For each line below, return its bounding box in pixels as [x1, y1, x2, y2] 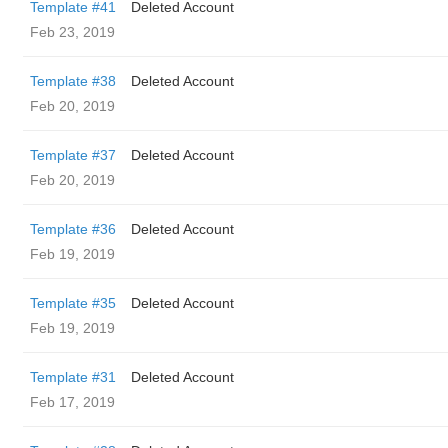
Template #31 [30, 369, 116, 385]
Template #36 [30, 221, 116, 237]
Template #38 [30, 73, 116, 89]
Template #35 [30, 295, 116, 311]
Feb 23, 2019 [30, 24, 115, 40]
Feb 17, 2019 [30, 394, 115, 410]
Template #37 [30, 147, 116, 163]
